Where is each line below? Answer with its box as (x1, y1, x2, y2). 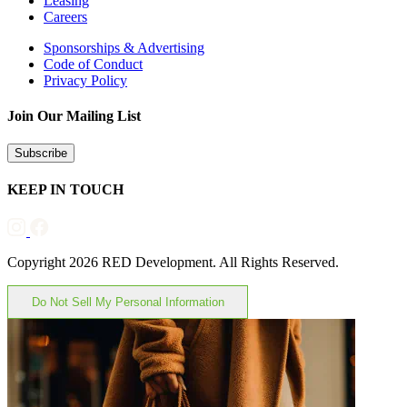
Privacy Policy (44, 72, 127, 88)
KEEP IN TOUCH (7, 182, 124, 198)
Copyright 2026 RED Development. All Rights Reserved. (7, 253, 339, 270)
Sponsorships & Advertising (44, 39, 204, 55)
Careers (44, 8, 87, 25)
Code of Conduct (44, 55, 143, 72)
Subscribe (15, 146, 67, 161)
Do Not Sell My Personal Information (31, 294, 224, 309)
